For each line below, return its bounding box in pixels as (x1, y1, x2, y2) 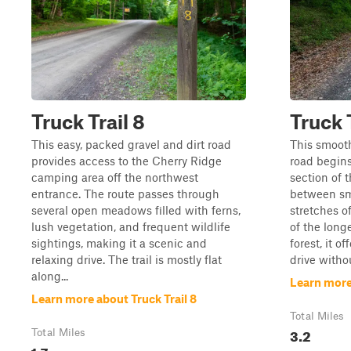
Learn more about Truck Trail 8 (31, 291, 197, 306)
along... (31, 269, 68, 283)
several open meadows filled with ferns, (31, 203, 241, 217)
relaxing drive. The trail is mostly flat (31, 252, 222, 266)
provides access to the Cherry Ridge (31, 154, 222, 168)
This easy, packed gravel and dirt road (31, 137, 231, 151)
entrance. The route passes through (31, 186, 219, 201)
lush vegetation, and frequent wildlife (31, 219, 230, 233)
